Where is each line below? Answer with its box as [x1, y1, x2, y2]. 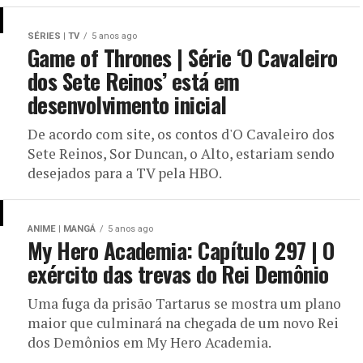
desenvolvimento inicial [28, 88, 227, 121]
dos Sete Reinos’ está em [28, 65, 240, 97]
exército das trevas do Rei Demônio [28, 258, 329, 290]
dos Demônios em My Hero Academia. [28, 333, 271, 352]
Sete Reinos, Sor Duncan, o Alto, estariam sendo [28, 144, 335, 163]
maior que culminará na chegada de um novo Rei [28, 314, 339, 332]
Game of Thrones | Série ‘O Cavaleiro [28, 41, 338, 74]
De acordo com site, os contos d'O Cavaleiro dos [28, 125, 335, 143]
